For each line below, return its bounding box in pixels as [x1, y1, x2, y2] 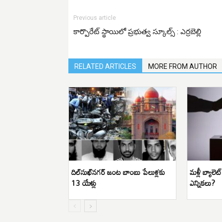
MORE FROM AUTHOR [148, 62, 217, 70]
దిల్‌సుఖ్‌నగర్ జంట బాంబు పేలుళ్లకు [71, 165, 165, 180]
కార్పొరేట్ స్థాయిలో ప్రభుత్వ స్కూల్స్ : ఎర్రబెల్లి [73, 27, 205, 36]
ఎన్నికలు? [190, 175, 215, 191]
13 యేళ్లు [71, 175, 96, 191]
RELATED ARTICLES [74, 62, 136, 70]
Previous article [73, 14, 116, 21]
